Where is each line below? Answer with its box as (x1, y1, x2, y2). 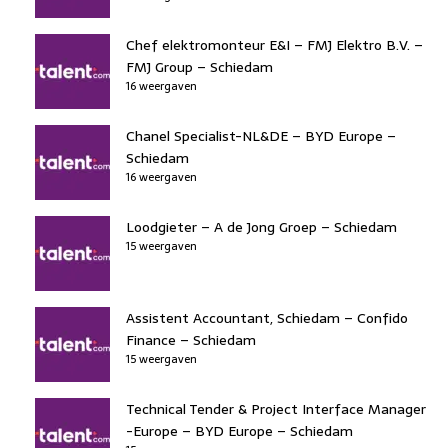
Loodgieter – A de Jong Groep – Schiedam (126, 215, 397, 238)
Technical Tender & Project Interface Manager (126, 397, 426, 420)
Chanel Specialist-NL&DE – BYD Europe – (126, 124, 396, 147)
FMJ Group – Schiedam (126, 55, 273, 78)
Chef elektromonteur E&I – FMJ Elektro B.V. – (126, 33, 423, 56)
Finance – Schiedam (126, 328, 256, 351)
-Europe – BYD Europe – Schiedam (126, 419, 353, 442)
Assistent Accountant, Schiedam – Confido (126, 306, 408, 329)
